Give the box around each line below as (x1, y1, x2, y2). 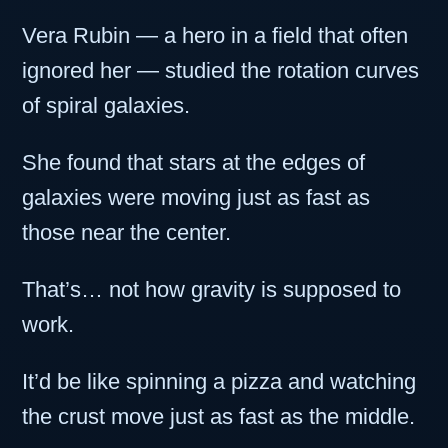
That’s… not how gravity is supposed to (22, 277, 401, 303)
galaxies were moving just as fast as (22, 185, 370, 211)
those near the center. (22, 220, 231, 246)
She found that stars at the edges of (22, 150, 365, 176)
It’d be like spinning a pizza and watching (22, 369, 416, 395)
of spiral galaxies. (22, 93, 190, 119)
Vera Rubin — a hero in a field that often (22, 23, 408, 49)
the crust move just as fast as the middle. (22, 404, 415, 430)
